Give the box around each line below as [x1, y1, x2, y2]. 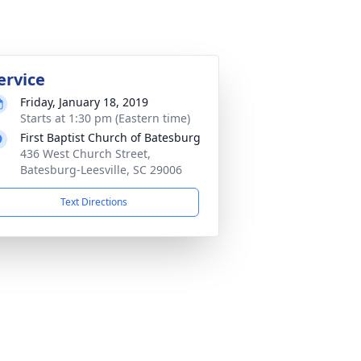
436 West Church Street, [20, 146, 151, 161]
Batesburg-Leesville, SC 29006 [20, 162, 182, 177]
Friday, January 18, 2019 [20, 94, 148, 110]
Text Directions [60, 195, 127, 209]
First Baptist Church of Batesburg [20, 130, 201, 145]
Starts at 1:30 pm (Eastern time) [20, 110, 190, 126]
